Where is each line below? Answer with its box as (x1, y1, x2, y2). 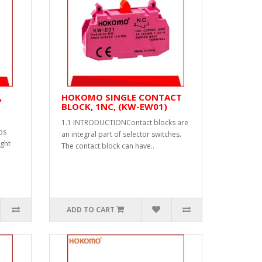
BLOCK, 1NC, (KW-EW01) (61, 101, 167, 112)
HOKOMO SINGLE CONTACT (61, 91, 182, 103)
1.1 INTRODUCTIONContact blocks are (61, 118, 188, 127)
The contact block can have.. (61, 141, 154, 151)
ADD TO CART (66, 205, 115, 215)
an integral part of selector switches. (61, 129, 181, 139)
